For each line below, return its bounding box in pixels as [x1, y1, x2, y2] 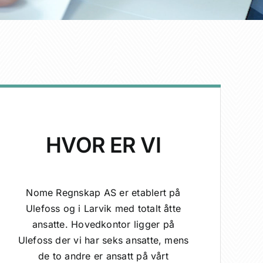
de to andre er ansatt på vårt [38, 249, 168, 262]
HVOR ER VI [45, 131, 161, 158]
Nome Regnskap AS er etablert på [26, 186, 181, 198]
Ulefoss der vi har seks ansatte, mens [18, 234, 189, 246]
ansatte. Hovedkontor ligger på [32, 218, 175, 230]
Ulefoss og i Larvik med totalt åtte [25, 202, 181, 214]
